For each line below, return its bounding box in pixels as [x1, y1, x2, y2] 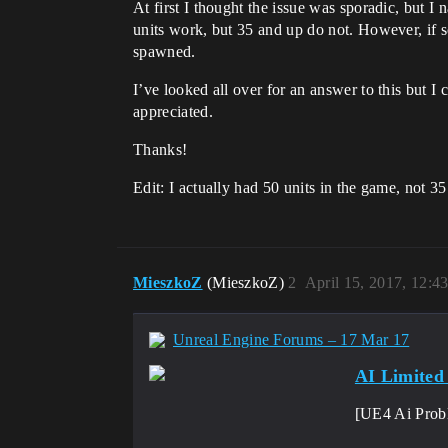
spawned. [133, 43, 196, 60]
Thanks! [133, 141, 188, 158]
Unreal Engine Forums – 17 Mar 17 [173, 331, 410, 348]
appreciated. [133, 103, 213, 120]
